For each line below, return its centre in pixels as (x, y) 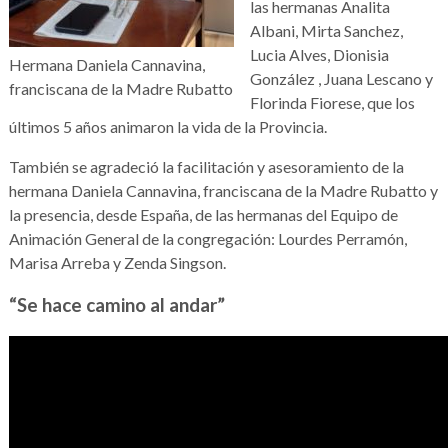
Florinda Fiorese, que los (332, 102)
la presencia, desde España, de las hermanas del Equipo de (203, 214)
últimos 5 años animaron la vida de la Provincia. (167, 126)
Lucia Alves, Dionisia (319, 54)
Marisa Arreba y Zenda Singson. (117, 262)
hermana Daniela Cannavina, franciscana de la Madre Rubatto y (223, 190)
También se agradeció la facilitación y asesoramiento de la (206, 166)
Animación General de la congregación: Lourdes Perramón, (207, 238)
